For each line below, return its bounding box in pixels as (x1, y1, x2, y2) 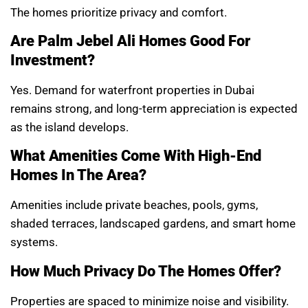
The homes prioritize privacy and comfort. (10, 5, 227, 19)
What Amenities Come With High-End (10, 147, 261, 165)
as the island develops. (10, 120, 129, 134)
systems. (10, 235, 58, 250)
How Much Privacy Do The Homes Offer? (10, 262, 281, 280)
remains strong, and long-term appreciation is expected (10, 101, 298, 115)
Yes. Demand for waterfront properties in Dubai (10, 82, 254, 97)
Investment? (10, 51, 95, 69)
